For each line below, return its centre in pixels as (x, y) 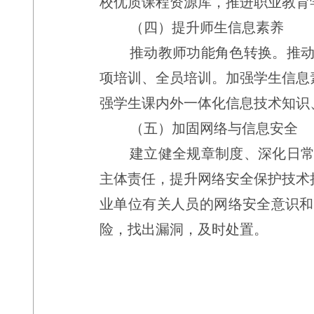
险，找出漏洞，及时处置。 (184, 229)
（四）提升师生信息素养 (207, 27)
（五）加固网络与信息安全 (214, 128)
